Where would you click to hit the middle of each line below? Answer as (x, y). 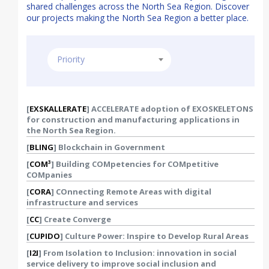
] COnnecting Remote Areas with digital (131, 192)
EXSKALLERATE (58, 109)
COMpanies (49, 175)
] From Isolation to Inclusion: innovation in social (138, 253)
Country (72, 102)
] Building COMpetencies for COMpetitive (135, 164)
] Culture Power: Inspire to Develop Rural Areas (154, 236)
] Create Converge (75, 219)
